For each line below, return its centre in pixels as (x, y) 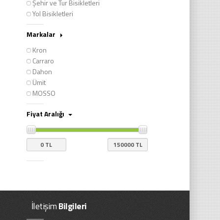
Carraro (43, 61)
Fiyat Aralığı (46, 114)
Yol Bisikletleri (53, 14)
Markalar (41, 34)
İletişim (44, 206)
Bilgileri (72, 206)
